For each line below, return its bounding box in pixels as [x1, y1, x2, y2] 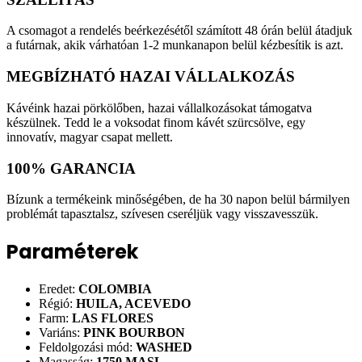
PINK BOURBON [83, 326, 185, 340]
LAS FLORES [72, 311, 154, 326]
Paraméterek [6, 238, 138, 266]
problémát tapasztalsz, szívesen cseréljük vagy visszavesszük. [6, 207, 318, 221]
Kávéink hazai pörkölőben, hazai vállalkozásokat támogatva [6, 100, 312, 115]
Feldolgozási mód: [39, 340, 136, 355]
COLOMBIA [78, 282, 152, 297]
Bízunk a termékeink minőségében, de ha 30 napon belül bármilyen [6, 192, 350, 207]
